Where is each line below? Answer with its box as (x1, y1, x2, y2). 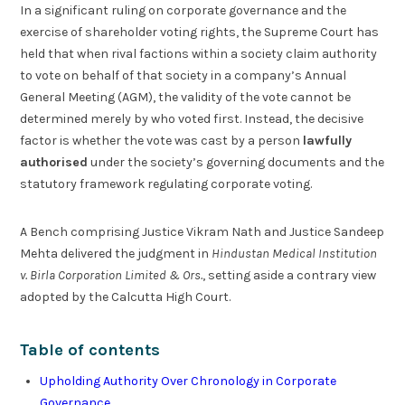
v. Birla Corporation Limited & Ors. (20, 267, 203, 283)
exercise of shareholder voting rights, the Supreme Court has (20, 24, 380, 41)
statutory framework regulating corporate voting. (20, 176, 313, 193)
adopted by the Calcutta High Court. (20, 288, 231, 305)
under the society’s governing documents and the (88, 155, 385, 171)
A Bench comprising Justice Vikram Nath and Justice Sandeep (20, 223, 385, 240)
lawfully (303, 133, 353, 149)
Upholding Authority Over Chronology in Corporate (39, 373, 336, 390)
